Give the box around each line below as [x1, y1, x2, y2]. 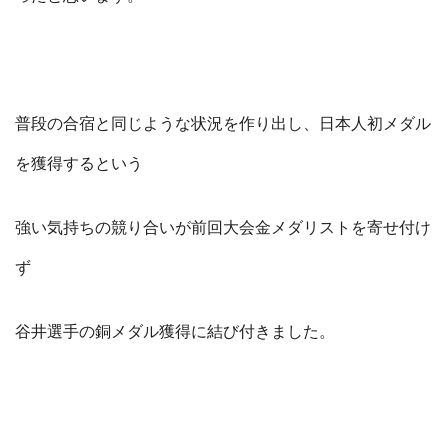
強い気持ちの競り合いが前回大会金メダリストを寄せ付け [15, 217, 431, 240]
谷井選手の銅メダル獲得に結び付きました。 [15, 321, 335, 344]
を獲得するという [15, 153, 143, 176]
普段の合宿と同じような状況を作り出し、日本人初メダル [15, 113, 431, 136]
